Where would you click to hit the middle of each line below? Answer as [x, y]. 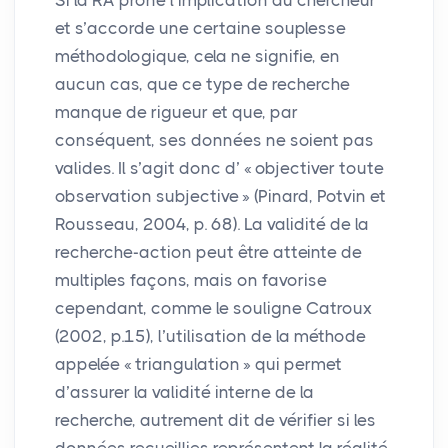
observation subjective [147, 196]
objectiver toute [319, 168]
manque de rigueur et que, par [176, 112]
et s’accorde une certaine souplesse [200, 28]
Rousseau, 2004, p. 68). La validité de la [212, 224]
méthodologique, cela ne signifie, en [197, 56]
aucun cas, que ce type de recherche [202, 84]
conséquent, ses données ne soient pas [214, 140]
